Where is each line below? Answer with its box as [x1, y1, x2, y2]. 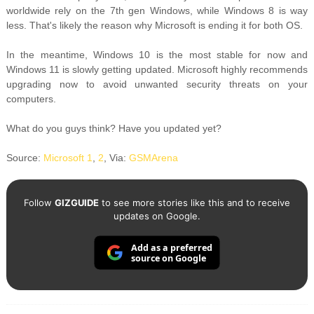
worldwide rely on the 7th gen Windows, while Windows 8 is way [6, 5, 308, 17]
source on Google [130, 252, 206, 265]
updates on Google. [113, 210, 200, 222]
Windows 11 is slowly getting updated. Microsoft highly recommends [6, 64, 308, 76]
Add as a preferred [130, 241, 212, 254]
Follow [23, 197, 55, 209]
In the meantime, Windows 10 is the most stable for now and [6, 49, 308, 61]
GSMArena [128, 152, 178, 164]
